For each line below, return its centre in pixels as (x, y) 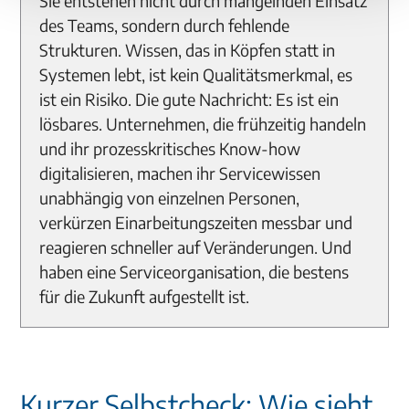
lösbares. (73, 124)
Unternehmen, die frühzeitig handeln (236, 124)
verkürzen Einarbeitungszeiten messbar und (196, 222)
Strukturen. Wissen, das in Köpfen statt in (188, 50)
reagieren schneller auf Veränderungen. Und (196, 247)
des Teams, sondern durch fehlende (165, 25)
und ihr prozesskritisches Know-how (170, 148)
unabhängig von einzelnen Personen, (170, 198)
